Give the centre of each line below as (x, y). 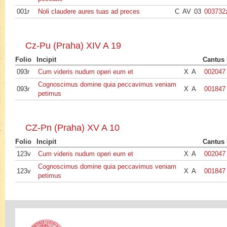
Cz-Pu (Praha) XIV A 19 (73, 46)
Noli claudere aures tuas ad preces (89, 11)
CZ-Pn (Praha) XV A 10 (72, 128)
